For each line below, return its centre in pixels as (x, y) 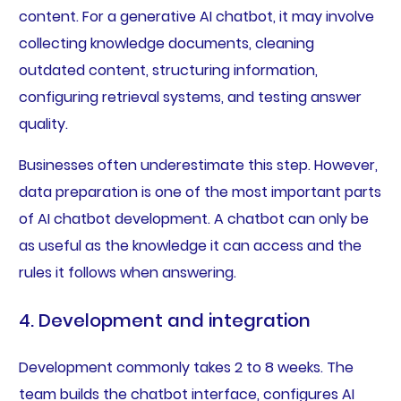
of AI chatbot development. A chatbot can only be (193, 219)
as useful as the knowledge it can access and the (190, 246)
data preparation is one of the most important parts (200, 192)
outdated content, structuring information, (168, 71)
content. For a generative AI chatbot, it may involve (196, 17)
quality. (43, 124)
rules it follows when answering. (127, 273)
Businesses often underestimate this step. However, (198, 166)
